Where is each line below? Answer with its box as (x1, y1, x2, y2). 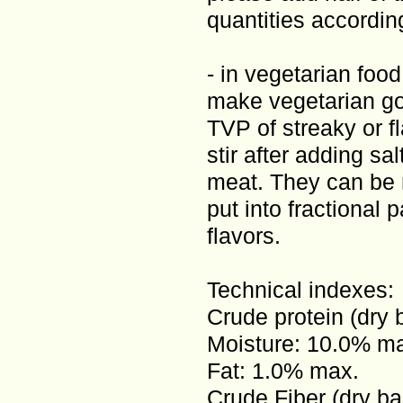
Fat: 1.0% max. (207, 358, 359, 383)
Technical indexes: (207, 277, 394, 302)
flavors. (207, 223, 281, 248)
